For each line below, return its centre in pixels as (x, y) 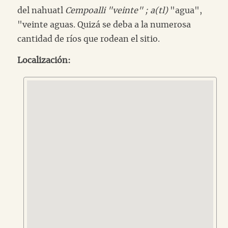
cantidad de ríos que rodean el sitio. (89, 39)
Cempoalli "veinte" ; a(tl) (117, 10)
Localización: (44, 60)
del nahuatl (41, 10)
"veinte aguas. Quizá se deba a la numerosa (104, 25)
